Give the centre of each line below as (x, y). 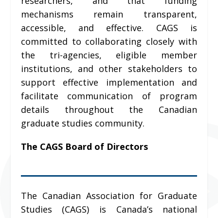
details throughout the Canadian (109, 110)
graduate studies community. (82, 123)
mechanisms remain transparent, (109, 14)
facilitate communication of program (109, 96)
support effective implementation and (109, 82)
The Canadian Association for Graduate (109, 195)
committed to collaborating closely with (109, 42)
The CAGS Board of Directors (84, 147)
